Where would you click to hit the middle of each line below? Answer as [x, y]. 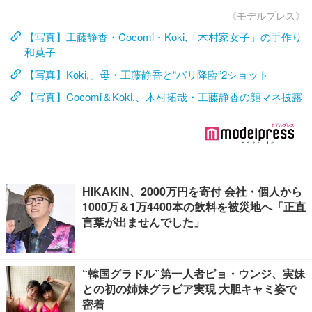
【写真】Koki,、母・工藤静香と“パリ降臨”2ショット [147, 74]
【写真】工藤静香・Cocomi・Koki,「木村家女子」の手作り [163, 37]
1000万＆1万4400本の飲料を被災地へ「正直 [194, 206]
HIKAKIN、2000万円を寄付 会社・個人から [192, 191]
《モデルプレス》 [266, 15]
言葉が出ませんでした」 [143, 222]
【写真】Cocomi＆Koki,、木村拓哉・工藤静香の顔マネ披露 [163, 96]
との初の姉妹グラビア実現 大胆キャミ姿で [189, 289]
